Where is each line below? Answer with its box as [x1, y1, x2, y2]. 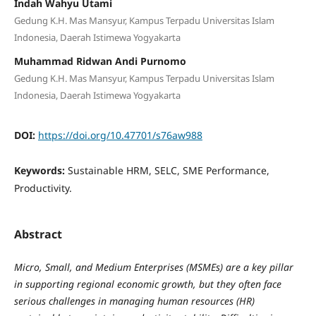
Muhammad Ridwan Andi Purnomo [13, 54, 186, 68]
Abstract [13, 226, 62, 242]
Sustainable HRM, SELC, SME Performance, [67, 163, 269, 177]
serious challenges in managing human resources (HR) [13, 294, 255, 308]
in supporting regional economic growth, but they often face [13, 277, 281, 291]
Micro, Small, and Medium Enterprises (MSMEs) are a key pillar [13, 260, 293, 274]
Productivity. [13, 181, 72, 195]
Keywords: [13, 163, 68, 177]
